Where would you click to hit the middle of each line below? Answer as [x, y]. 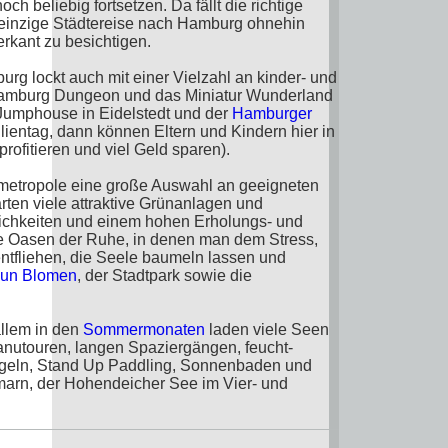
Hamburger [272, 113]
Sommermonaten [144, 329]
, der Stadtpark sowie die [164, 275]
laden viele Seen [267, 329]
